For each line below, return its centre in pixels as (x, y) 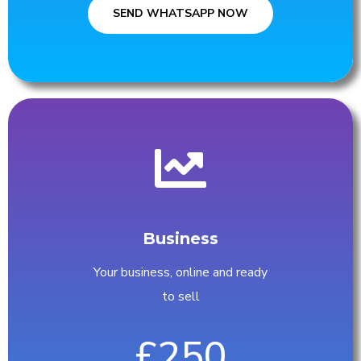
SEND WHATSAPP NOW (180, 14)
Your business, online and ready (180, 273)
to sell (180, 297)
